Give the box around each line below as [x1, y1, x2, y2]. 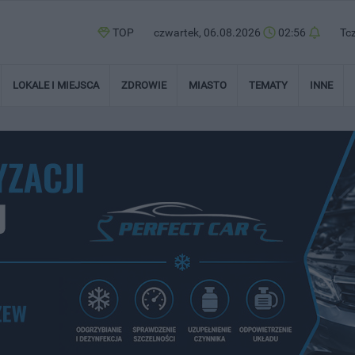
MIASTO [189, 79, 227, 91]
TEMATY [249, 79, 288, 91]
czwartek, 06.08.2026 [154, 26, 263, 39]
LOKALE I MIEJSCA [13, 79, 99, 91]
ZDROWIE [121, 79, 166, 91]
